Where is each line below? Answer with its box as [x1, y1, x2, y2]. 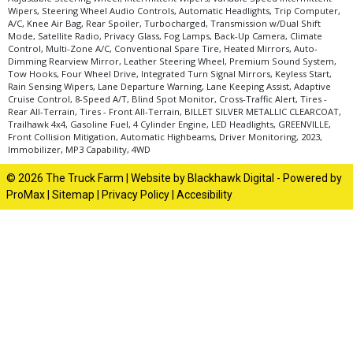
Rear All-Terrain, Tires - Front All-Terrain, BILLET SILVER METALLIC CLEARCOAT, [8, 106, 341, 118]
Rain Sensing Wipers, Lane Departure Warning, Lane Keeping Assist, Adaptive [8, 80, 331, 93]
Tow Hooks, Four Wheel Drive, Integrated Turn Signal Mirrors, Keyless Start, [8, 68, 332, 80]
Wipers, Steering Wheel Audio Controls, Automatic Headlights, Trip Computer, [8, 5, 340, 17]
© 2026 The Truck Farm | [6, 172, 131, 185]
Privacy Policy [102, 188, 169, 202]
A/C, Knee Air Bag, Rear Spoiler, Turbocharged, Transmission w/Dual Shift [8, 17, 321, 30]
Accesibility [176, 188, 232, 202]
